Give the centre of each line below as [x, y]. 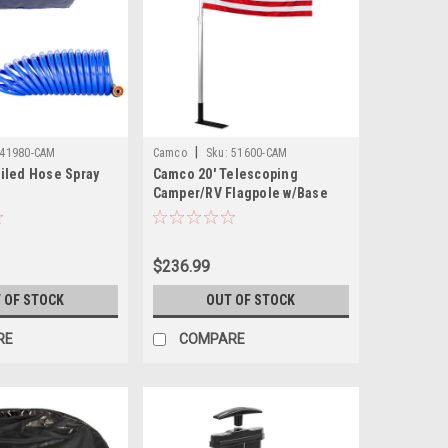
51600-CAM [259, 152]
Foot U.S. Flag [196, 211]
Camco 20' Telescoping [225, 173]
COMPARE [211, 338]
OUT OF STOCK [251, 299]
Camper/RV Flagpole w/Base [240, 192]
